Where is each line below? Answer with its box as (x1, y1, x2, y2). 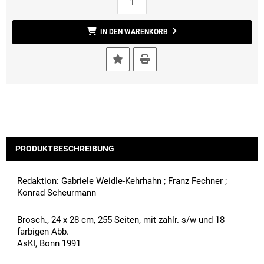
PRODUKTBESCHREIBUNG (15, 144, 114, 154)
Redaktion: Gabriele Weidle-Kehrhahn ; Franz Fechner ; (17, 176, 227, 186)
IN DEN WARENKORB (100, 28, 168, 36)
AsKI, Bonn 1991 (17, 238, 81, 249)
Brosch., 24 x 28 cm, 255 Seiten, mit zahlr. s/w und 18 (17, 214, 225, 225)
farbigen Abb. (17, 226, 69, 237)
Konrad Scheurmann (17, 187, 96, 198)
